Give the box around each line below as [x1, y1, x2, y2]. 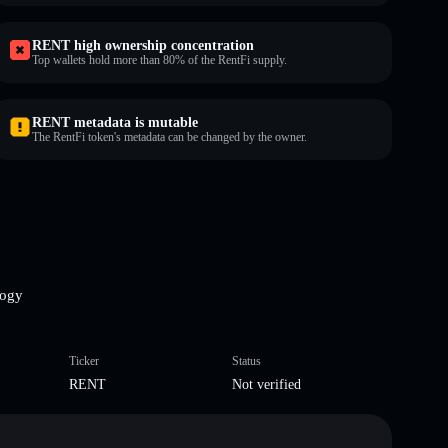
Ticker [68, 353, 99, 368]
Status [232, 353, 261, 368]
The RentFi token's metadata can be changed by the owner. [32, 129, 307, 144]
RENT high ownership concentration [32, 37, 254, 53]
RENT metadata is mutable [32, 114, 198, 130]
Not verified [232, 376, 301, 392]
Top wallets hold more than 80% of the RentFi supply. [32, 52, 287, 67]
